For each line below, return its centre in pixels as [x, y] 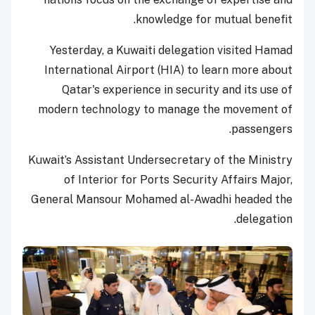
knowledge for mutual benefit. [214, 20]
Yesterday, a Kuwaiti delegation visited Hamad [171, 51]
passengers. [262, 129]
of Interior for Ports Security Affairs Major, [178, 180]
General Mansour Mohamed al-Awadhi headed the [162, 200]
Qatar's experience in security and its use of [177, 90]
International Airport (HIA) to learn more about [168, 70]
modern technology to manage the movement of [165, 110]
